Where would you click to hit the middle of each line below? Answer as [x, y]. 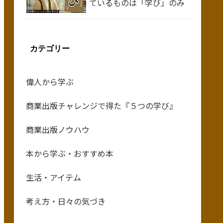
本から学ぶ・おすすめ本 [70, 153]
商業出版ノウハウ [58, 129]
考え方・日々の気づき [66, 201]
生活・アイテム [54, 177]
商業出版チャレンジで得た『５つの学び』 [102, 105]
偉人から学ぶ [50, 81]
